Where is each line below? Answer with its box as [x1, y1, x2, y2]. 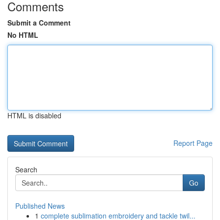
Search [15, 165, 37, 174]
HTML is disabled [7, 110, 61, 120]
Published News [15, 201, 65, 211]
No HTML [7, 30, 38, 40]
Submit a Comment [7, 18, 71, 27]
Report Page [173, 138, 213, 148]
